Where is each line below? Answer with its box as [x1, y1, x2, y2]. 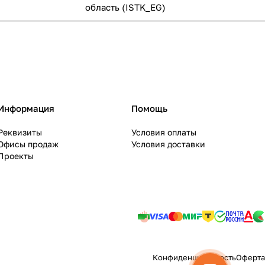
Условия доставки [131, 139, 205, 150]
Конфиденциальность [153, 253, 236, 263]
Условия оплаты [131, 127, 196, 138]
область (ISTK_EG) [85, 2, 166, 13]
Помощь [131, 103, 167, 114]
